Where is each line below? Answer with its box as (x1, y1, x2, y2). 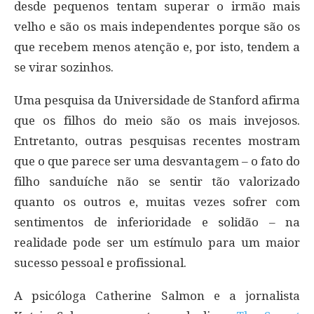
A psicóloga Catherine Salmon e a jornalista (14, 288, 300, 303)
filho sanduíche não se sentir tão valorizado (14, 174, 300, 189)
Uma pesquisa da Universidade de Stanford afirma (14, 93, 300, 107)
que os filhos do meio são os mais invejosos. (14, 113, 300, 128)
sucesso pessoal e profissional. (14, 255, 186, 270)
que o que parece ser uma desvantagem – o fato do (14, 153, 300, 168)
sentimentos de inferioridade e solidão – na (14, 214, 300, 229)
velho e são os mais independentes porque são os (14, 19, 300, 34)
